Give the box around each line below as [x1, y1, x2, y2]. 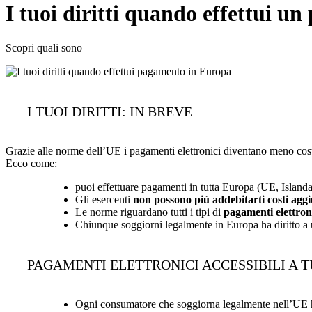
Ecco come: [6, 157, 57, 169]
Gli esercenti [75, 193, 133, 205]
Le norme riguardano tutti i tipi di [75, 205, 224, 218]
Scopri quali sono [6, 41, 82, 54]
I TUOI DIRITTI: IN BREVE [26, 103, 192, 119]
